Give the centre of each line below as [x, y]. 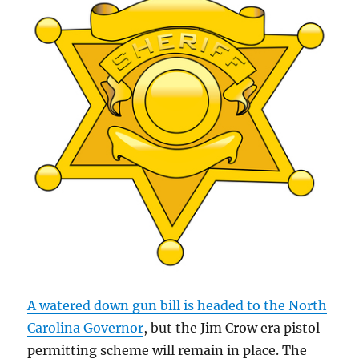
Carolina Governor [86, 327]
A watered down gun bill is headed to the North [177, 305]
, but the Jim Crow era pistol [232, 327]
